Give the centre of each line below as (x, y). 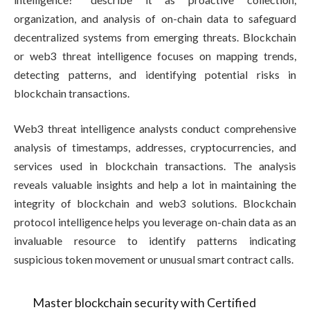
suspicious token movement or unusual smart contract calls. (155, 259)
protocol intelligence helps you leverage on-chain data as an (155, 222)
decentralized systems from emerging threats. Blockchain (155, 37)
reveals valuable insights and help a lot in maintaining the (155, 185)
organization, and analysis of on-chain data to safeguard (155, 18)
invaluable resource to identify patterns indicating (155, 241)
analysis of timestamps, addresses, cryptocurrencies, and (155, 147)
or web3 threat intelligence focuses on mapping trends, (155, 55)
